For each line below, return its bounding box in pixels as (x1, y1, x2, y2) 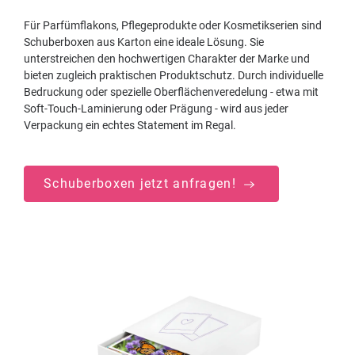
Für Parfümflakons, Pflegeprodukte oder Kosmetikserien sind (24, 18, 322, 32)
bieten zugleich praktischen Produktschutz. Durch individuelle (24, 68, 323, 82)
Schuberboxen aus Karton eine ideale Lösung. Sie (24, 35, 264, 48)
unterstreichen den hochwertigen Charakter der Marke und (24, 52, 310, 65)
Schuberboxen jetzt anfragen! (44, 175, 241, 191)
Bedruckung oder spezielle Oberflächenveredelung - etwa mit (24, 85, 319, 98)
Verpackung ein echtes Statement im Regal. (24, 118, 236, 132)
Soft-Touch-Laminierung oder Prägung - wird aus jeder (24, 101, 288, 115)
